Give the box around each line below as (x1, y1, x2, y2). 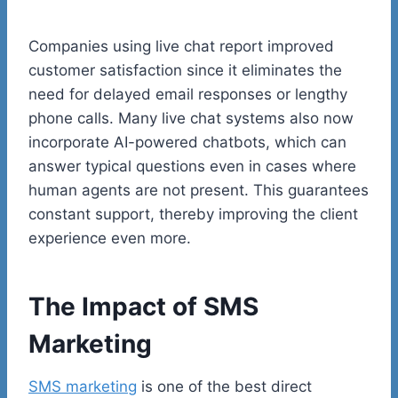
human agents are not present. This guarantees (28, 181, 369, 200)
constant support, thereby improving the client (28, 205, 358, 224)
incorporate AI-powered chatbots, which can (28, 133, 346, 152)
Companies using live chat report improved (28, 37, 334, 56)
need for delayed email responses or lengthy (28, 85, 347, 104)
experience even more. (28, 229, 191, 248)
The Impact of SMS (28, 291, 259, 322)
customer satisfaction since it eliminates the (28, 61, 342, 80)
